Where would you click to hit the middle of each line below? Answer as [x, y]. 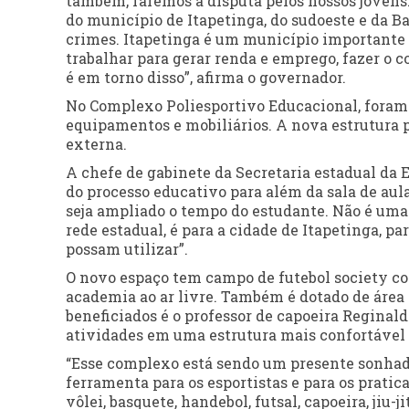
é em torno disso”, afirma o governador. [206, 78]
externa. [96, 144]
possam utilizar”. [127, 249]
